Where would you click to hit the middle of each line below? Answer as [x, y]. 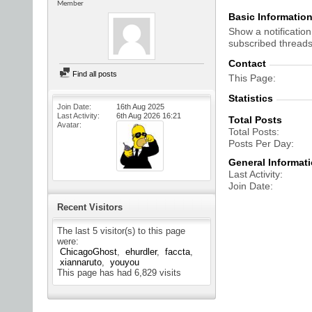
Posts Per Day [260, 143]
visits [169, 272]
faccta [178, 251]
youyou [125, 262]
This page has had [96, 272]
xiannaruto [81, 262]
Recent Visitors [90, 207]
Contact [247, 63]
